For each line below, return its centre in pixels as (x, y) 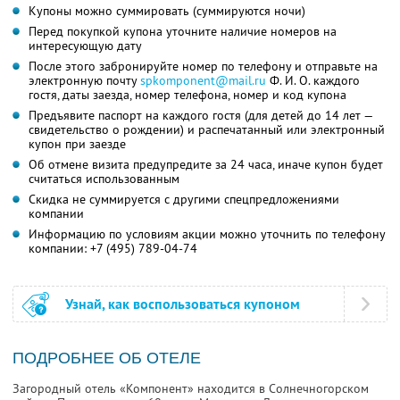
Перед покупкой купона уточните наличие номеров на (183, 32)
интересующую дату (85, 46)
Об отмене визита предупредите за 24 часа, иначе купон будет (206, 165)
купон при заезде (77, 144)
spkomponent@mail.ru (203, 81)
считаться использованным (104, 179)
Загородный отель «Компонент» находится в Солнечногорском (191, 389)
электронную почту (84, 81)
